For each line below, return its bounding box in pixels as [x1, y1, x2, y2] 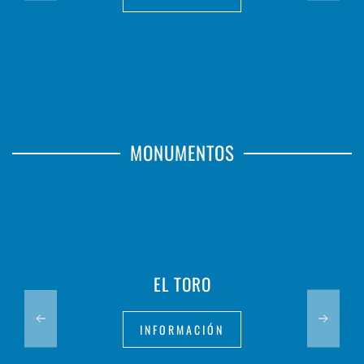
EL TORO [153, 271, 211, 297]
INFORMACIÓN [140, 321, 224, 339]
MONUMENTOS [129, 139, 235, 167]
